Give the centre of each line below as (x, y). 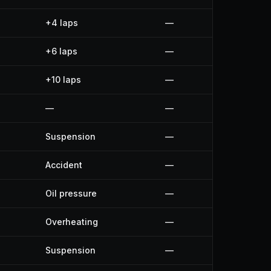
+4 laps (62, 23)
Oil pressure (71, 193)
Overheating (72, 222)
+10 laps (63, 80)
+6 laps (61, 51)
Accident (64, 165)
